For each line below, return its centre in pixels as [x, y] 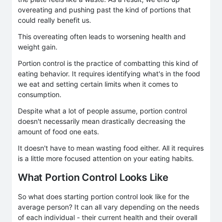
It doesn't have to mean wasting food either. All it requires [111, 148]
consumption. [40, 94]
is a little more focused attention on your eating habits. [106, 158]
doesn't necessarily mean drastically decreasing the [102, 121]
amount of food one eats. [58, 131]
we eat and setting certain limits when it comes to [98, 84]
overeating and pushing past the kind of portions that [104, 9]
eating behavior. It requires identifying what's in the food [109, 73]
